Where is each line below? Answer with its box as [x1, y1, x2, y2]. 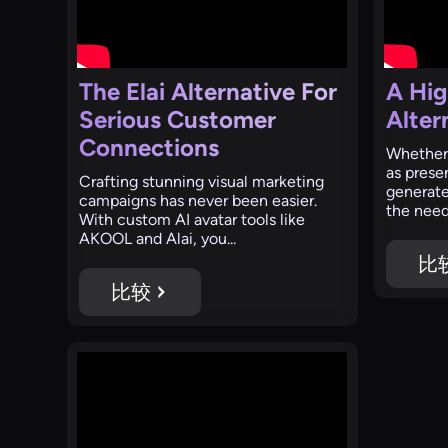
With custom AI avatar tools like [79, 209, 306, 229]
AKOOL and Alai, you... [79, 228, 237, 248]
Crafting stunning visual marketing [79, 171, 325, 191]
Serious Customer [79, 104, 277, 134]
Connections [79, 132, 220, 162]
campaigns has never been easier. [79, 190, 318, 210]
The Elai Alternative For [79, 76, 338, 106]
